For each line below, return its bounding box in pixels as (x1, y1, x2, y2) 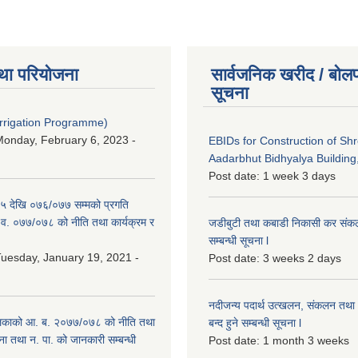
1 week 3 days (263, 169, 336, 182)
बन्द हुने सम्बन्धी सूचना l (209, 316, 301, 329)
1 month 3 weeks (263, 333, 349, 347)
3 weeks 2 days (263, 251, 341, 265)
